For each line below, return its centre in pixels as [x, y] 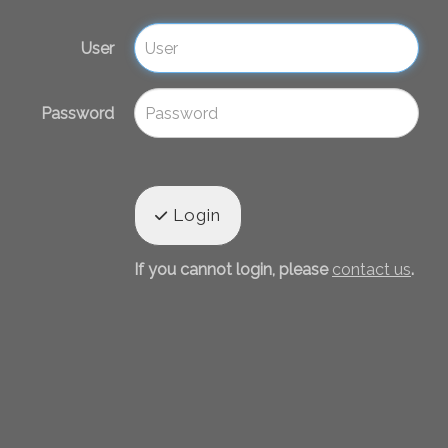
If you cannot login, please [233, 270]
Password [77, 113]
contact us [371, 270]
